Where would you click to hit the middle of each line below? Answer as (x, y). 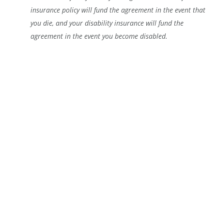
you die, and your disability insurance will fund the (107, 23)
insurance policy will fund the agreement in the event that (118, 10)
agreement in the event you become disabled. (99, 36)
